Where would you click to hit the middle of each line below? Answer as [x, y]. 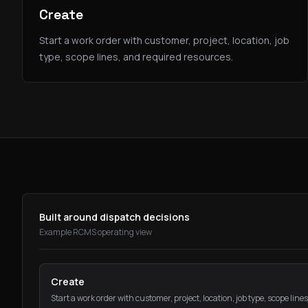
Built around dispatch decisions [114, 217]
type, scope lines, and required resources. [136, 57]
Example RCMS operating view [96, 232]
